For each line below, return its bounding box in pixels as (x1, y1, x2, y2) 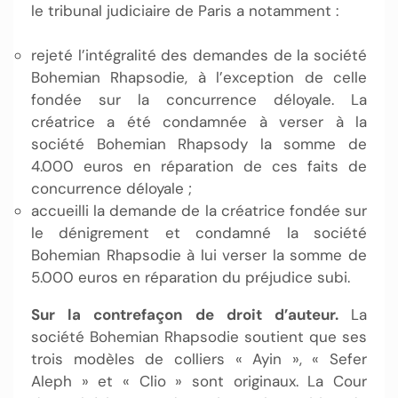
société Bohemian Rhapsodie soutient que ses (31, 327, 367, 346)
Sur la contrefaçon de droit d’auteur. (31, 305, 351, 324)
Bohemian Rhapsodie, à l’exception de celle (31, 68, 367, 87)
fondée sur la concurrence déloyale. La (31, 90, 367, 109)
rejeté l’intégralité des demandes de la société (31, 45, 367, 65)
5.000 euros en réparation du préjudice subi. (31, 267, 354, 287)
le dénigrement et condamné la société (31, 223, 367, 243)
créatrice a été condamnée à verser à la (31, 112, 367, 131)
